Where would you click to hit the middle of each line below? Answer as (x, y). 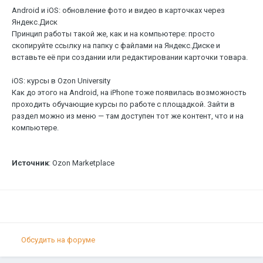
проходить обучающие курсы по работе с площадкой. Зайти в (123, 104)
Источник (30, 163)
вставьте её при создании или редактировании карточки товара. (131, 58)
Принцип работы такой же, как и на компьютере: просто (113, 34)
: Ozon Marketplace (82, 163)
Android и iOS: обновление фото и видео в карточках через (118, 11)
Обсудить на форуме (58, 240)
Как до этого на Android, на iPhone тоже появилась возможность (129, 93)
